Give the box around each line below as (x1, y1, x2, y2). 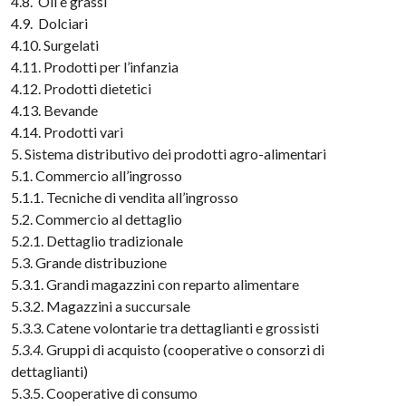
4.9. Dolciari (11, 14, 89, 32)
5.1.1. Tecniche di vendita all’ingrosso (11, 188, 239, 206)
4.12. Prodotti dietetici (11, 80, 152, 97)
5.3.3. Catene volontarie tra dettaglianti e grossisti (11, 319, 320, 336)
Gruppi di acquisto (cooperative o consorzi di (43, 341, 325, 358)
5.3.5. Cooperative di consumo (11, 384, 198, 401)
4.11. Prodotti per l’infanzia (11, 58, 179, 75)
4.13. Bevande (11, 101, 99, 119)
